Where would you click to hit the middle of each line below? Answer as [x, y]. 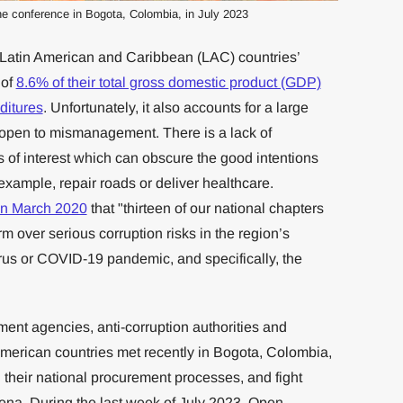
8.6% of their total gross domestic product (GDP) [168, 82]
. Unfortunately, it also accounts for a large [175, 107]
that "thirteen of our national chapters [205, 208]
